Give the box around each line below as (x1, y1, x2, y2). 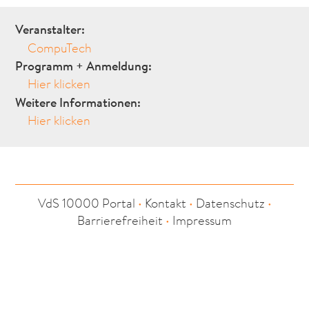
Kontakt (144, 195, 186, 212)
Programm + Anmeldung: (15, 57, 152, 74)
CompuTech (28, 39, 92, 56)
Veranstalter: (15, 21, 86, 38)
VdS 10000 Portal (37, 195, 135, 212)
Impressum (172, 212, 232, 229)
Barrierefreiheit (77, 212, 163, 229)
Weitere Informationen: (15, 93, 141, 110)
